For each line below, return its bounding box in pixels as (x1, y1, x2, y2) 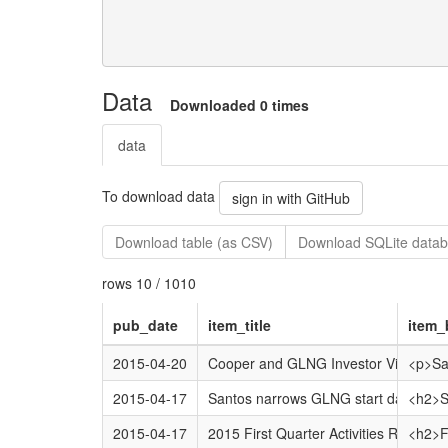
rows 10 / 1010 (102, 273, 196, 293)
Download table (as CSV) (115, 232, 273, 252)
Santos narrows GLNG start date (207, 388, 415, 408)
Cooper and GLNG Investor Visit (207, 353, 412, 373)
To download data (102, 185, 219, 206)
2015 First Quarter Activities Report (207, 423, 431, 443)
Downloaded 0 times (170, 95, 309, 115)
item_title (207, 315, 271, 335)
